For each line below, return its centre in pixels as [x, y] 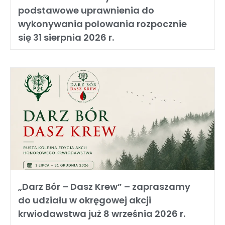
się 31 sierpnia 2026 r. [66, 37]
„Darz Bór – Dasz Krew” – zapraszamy [104, 187]
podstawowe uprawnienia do [86, 10]
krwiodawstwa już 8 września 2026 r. [102, 214]
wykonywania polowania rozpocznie [102, 24]
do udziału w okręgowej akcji [85, 200]
